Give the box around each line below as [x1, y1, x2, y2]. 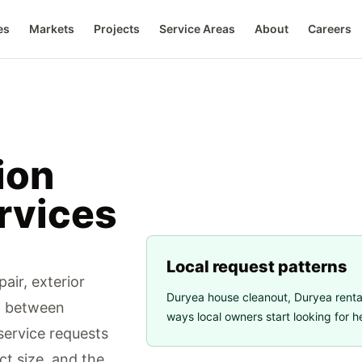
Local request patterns [166, 257, 347, 276]
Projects [94, 22, 141, 36]
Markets [29, 22, 75, 36]
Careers [308, 22, 352, 36]
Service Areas [159, 22, 236, 36]
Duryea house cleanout [166, 290, 288, 304]
